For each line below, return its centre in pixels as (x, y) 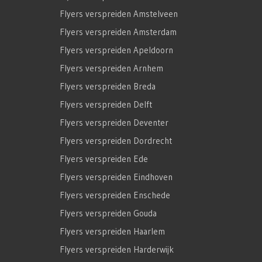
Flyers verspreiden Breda (108, 87)
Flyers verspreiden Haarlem (112, 232)
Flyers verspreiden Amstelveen (119, 14)
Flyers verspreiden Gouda (108, 213)
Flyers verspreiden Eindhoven (116, 177)
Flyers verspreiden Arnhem (111, 68)
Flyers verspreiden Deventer (114, 123)
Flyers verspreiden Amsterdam (118, 32)
